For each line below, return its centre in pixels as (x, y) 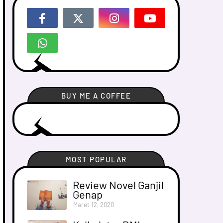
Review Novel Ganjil (118, 184)
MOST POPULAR (96, 159)
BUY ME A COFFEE (96, 95)
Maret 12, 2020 (94, 204)
